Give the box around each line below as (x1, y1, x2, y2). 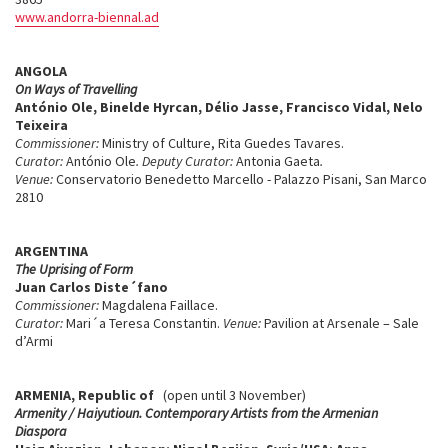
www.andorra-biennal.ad (15, 8, 159, 26)
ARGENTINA (15, 242, 88, 260)
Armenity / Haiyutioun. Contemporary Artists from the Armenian (15, 404, 378, 422)
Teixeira (15, 116, 68, 134)
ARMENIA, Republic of (15, 386, 154, 404)
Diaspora (15, 422, 70, 440)
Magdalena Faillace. (99, 296, 221, 314)
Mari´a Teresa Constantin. (63, 314, 223, 332)
